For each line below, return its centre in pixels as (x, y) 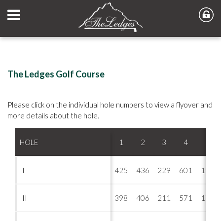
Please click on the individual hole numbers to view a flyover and (110, 105)
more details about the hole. (53, 115)
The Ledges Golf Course (56, 74)
